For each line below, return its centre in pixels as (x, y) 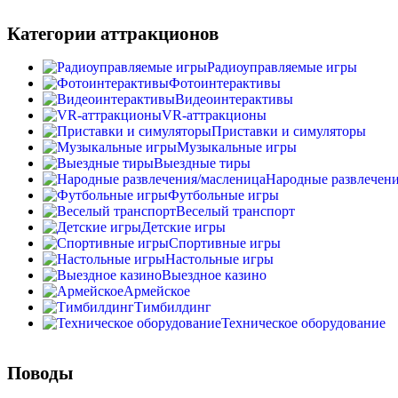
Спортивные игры (225, 243)
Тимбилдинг (173, 307)
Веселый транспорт (235, 211)
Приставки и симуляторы (289, 131)
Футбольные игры (223, 195)
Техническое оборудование (303, 323)
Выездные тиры (202, 163)
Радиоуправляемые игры (282, 68)
